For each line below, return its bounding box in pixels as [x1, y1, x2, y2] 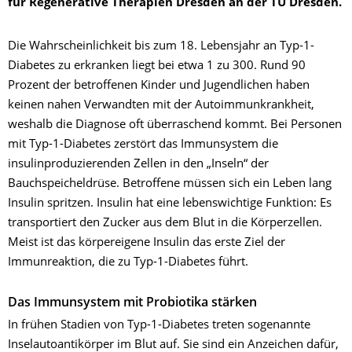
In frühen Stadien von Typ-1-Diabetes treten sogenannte [8, 319, 310, 332]
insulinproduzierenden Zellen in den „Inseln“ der [8, 158, 269, 170]
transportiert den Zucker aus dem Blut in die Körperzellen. [8, 217, 322, 229]
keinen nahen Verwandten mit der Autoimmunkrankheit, [8, 99, 314, 112]
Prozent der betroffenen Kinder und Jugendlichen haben [8, 79, 310, 92]
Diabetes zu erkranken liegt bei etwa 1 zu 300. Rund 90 [8, 60, 306, 72]
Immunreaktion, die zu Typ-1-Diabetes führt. [8, 256, 248, 269]
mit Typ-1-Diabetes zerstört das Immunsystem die [8, 138, 278, 151]
